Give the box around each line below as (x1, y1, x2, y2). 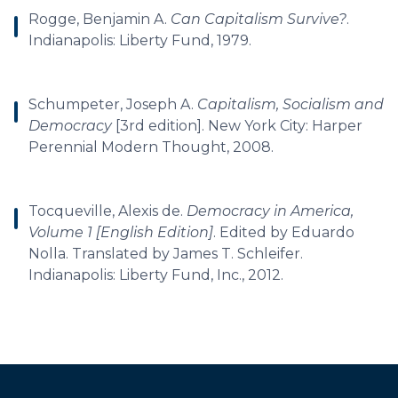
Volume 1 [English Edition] (28, 224, 213, 241)
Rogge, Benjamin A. (28, 11, 171, 28)
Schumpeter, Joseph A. (28, 96, 197, 113)
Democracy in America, (187, 203, 354, 219)
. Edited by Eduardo (213, 224, 354, 241)
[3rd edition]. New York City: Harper (112, 117, 362, 134)
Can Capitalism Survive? (171, 11, 346, 28)
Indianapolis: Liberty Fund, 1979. (28, 32, 251, 49)
